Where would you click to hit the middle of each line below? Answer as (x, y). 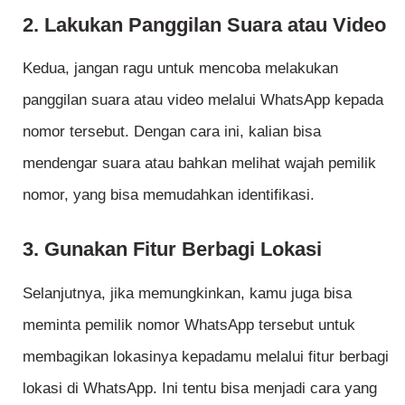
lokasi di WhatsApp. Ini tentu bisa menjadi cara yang (200, 388)
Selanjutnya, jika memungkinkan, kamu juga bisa (187, 293)
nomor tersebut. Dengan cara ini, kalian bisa (172, 131)
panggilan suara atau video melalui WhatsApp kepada (203, 99)
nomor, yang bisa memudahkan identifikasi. (169, 194)
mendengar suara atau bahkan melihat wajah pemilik (199, 163)
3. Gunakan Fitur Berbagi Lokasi (172, 250)
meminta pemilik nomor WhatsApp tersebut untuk (189, 325)
